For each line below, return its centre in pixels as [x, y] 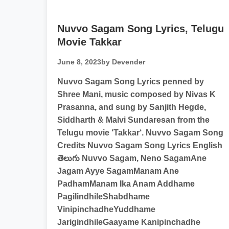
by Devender [123, 62]
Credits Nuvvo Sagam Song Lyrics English [140, 145]
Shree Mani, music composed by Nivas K [136, 94]
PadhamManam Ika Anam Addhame [126, 184]
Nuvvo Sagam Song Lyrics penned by [131, 82]
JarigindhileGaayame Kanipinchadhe [129, 222]
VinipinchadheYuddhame [106, 209]
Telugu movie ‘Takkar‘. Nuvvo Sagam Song [140, 133]
